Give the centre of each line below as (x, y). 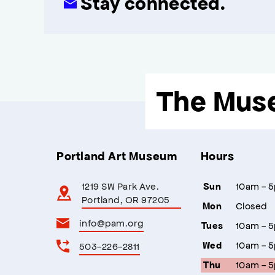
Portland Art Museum (117, 156)
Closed (251, 205)
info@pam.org (111, 223)
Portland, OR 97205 (126, 199)
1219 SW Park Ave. (121, 186)
